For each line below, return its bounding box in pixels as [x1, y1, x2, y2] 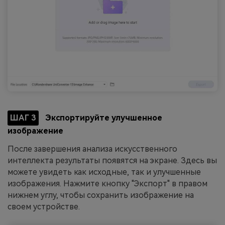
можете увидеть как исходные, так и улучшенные [8, 167, 201, 177]
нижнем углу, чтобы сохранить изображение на [8, 190, 194, 200]
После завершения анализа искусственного [8, 144, 177, 154]
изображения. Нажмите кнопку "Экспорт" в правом [8, 178, 207, 188]
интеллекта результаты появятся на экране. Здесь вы [8, 155, 217, 165]
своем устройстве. [8, 201, 80, 211]
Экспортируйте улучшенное [43, 113, 163, 123]
